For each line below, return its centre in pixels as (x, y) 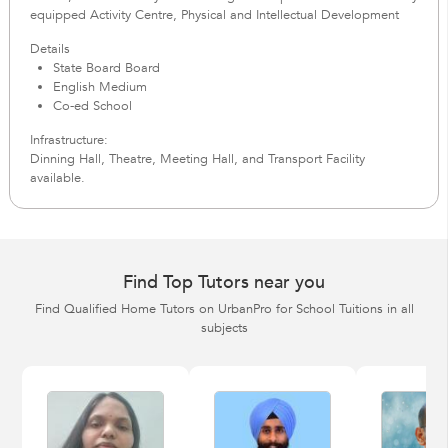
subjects (224, 327)
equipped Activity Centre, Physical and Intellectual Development (214, 15)
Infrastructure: (68, 140)
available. (57, 178)
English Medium (100, 87)
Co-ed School (93, 106)
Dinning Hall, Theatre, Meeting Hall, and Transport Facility (197, 159)
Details (49, 49)
